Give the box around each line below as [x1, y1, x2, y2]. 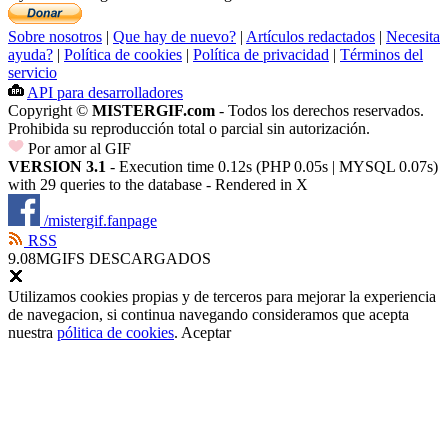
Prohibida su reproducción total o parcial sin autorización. [8, 119, 370, 137]
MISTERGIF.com [92, 101, 215, 119]
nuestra [8, 323, 57, 341]
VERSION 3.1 [8, 157, 106, 175]
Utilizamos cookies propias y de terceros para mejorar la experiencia [8, 287, 436, 305]
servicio [8, 63, 57, 81]
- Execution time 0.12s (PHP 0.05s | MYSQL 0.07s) [106, 157, 438, 175]
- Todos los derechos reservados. [215, 101, 424, 119]
